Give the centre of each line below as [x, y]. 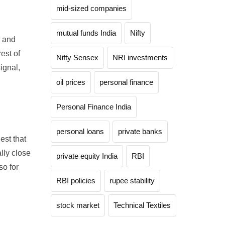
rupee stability [132, 181]
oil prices [71, 82]
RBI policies [76, 181]
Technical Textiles [142, 205]
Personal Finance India [94, 107]
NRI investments [140, 58]
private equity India [87, 156]
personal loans [80, 131]
